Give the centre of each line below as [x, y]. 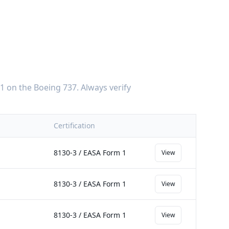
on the [19, 87]
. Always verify [104, 87]
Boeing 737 [55, 87]
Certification [74, 125]
